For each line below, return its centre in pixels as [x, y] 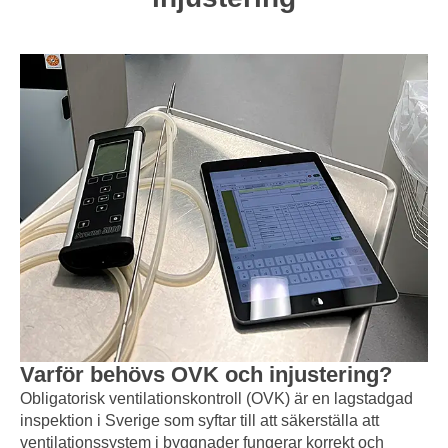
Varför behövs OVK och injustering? [206, 374]
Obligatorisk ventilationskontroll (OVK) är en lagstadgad [216, 398]
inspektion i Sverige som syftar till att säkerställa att [199, 420]
